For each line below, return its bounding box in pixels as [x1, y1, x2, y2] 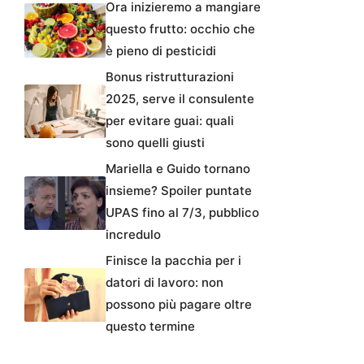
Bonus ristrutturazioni [106, 68, 234, 84]
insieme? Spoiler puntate [106, 182, 252, 198]
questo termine [106, 318, 195, 334]
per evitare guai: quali [106, 112, 234, 128]
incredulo [106, 226, 161, 242]
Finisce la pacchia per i [106, 252, 241, 268]
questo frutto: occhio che [106, 20, 255, 37]
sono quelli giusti [106, 134, 205, 150]
